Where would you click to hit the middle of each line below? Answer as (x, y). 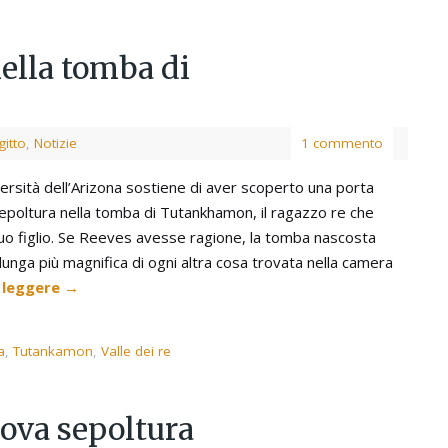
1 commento (342, 143)
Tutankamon (53, 351)
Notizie (55, 143)
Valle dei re (136, 351)
